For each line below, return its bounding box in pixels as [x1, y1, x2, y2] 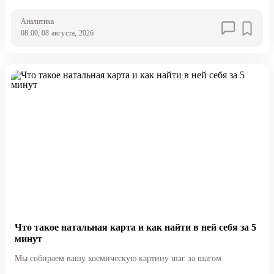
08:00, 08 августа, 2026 [20, 29, 94, 38]
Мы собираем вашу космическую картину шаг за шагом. [14, 253, 224, 263]
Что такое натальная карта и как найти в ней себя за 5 [14, 221, 256, 232]
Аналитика [20, 17, 54, 26]
